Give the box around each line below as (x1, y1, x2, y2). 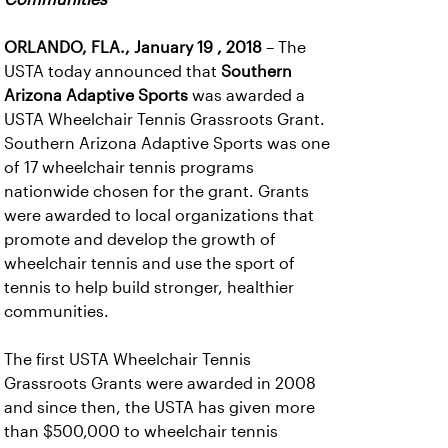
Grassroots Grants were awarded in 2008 (4, 375, 316, 392)
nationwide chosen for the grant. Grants (4, 183, 309, 200)
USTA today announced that (4, 63, 221, 80)
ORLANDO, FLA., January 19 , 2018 (4, 39, 262, 56)
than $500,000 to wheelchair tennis (4, 423, 278, 440)
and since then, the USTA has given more (4, 399, 315, 416)
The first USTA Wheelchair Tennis (4, 351, 251, 368)
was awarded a (188, 87, 305, 104)
